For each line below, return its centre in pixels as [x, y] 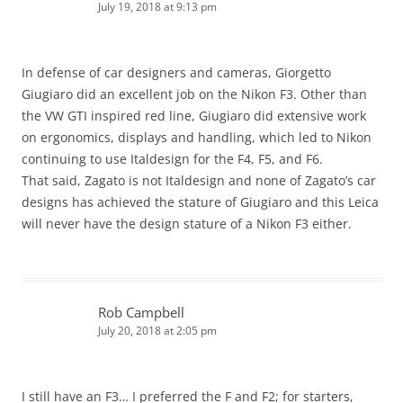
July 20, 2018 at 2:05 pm [157, 331]
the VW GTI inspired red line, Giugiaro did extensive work [194, 116]
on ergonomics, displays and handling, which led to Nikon [197, 138]
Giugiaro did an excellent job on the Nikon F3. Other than [194, 94]
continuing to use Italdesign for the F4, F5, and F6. [172, 159]
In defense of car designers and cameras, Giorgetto [176, 73]
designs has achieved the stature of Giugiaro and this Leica [200, 202]
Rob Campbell [141, 313]
